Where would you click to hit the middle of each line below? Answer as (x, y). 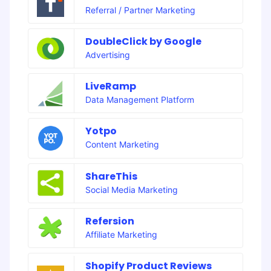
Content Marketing (122, 145)
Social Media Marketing (131, 189)
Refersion (109, 221)
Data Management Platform (139, 100)
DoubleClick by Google (143, 42)
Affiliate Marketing (121, 234)
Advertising (107, 55)
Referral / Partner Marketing (140, 10)
